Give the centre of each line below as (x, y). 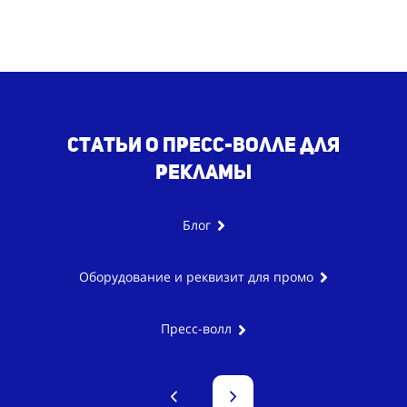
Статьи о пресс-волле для (203, 144)
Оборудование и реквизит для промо (196, 277)
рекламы (203, 171)
